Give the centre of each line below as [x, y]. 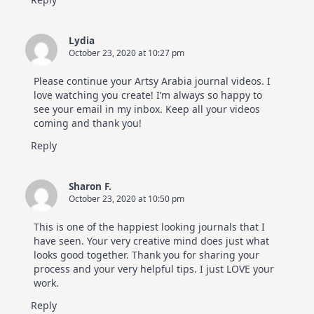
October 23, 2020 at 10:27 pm [127, 53]
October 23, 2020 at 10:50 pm [127, 199]
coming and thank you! [88, 123]
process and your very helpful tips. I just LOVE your [154, 269]
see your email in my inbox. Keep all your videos [147, 109]
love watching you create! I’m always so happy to [148, 95]
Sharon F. [90, 186]
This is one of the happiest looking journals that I [149, 227]
